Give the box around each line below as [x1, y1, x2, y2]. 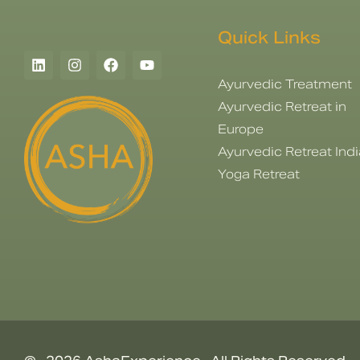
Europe [217, 121, 264, 137]
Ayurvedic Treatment [217, 76, 352, 92]
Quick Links [217, 27, 321, 48]
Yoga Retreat [217, 166, 300, 182]
